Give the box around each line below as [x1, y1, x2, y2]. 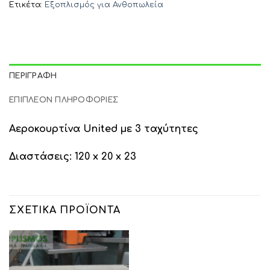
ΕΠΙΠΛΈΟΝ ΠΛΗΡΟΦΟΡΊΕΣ [9, 95, 119, 104]
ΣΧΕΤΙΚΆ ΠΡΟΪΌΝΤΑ [9, 204, 121, 216]
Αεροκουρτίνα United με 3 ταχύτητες [9, 123, 198, 134]
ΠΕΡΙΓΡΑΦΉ [9, 71, 57, 80]
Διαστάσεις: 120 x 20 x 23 [9, 151, 136, 162]
